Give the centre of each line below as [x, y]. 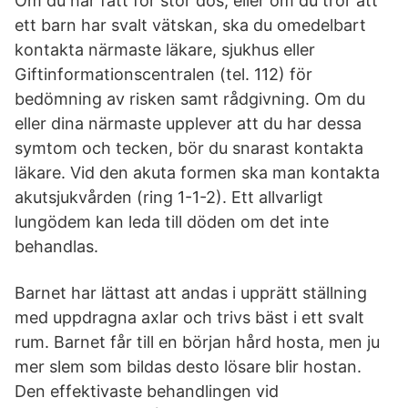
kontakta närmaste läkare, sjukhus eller [165, 50]
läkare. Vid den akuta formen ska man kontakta [197, 173]
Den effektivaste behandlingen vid [147, 391]
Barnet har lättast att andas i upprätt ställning [191, 293]
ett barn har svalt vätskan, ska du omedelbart [190, 25]
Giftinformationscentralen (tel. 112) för [163, 74]
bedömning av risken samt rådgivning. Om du [190, 99]
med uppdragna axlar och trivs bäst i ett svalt [189, 317]
